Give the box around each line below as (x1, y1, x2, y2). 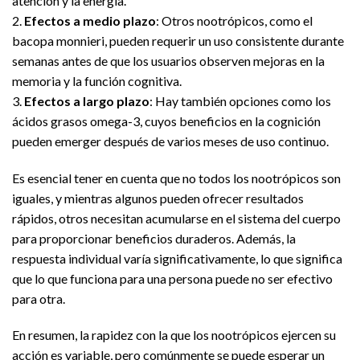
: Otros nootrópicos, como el (156, 12, 313, 28)
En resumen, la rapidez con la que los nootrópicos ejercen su (12, 327, 336, 343)
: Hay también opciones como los (149, 92, 331, 108)
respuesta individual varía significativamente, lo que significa (12, 250, 342, 266)
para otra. (12, 290, 65, 306)
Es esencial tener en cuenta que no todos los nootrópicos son (12, 170, 341, 186)
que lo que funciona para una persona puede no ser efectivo (12, 270, 333, 286)
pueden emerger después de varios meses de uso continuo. (12, 133, 329, 149)
